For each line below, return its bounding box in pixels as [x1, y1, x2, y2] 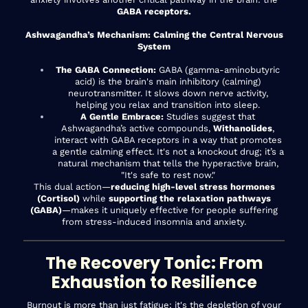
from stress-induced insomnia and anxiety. [62, 216, 246, 227]
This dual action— [33, 181, 111, 192]
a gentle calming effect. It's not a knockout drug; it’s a [52, 146, 284, 157]
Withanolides [213, 122, 272, 133]
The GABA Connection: [56, 64, 156, 75]
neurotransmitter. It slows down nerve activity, [67, 87, 268, 98]
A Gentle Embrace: [80, 111, 164, 122]
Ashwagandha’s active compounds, [61, 122, 213, 133]
